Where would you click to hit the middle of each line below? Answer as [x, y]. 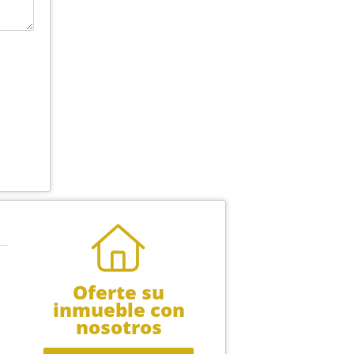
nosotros [119, 326]
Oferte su [119, 292]
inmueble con [119, 309]
